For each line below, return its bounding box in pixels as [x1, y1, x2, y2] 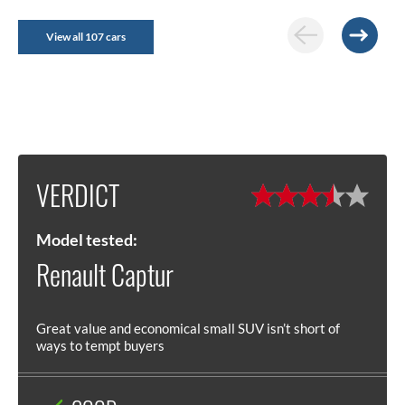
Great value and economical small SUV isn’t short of [36, 319, 340, 336]
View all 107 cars [46, 29, 126, 43]
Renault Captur [36, 257, 174, 292]
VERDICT [36, 177, 119, 212]
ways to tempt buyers [36, 336, 165, 353]
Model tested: [36, 229, 137, 250]
